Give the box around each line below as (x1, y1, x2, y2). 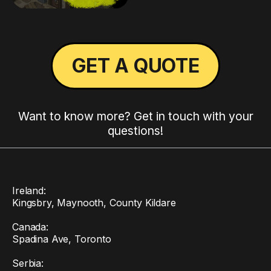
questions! (108, 123, 163, 138)
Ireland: (12, 184, 46, 197)
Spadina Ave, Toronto (12, 232, 111, 245)
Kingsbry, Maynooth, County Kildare (12, 196, 176, 209)
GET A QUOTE (71, 53, 200, 77)
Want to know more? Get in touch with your (18, 108, 253, 123)
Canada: (12, 220, 48, 233)
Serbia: (12, 256, 44, 269)
